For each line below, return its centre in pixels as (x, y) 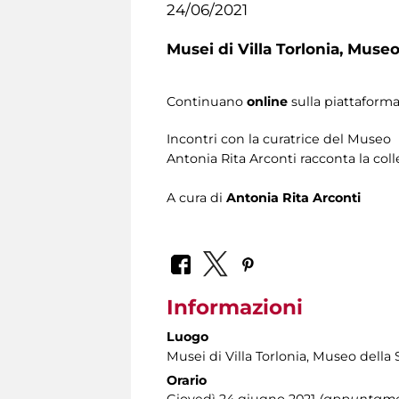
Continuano (207, 102)
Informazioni (235, 307)
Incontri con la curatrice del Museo (279, 139)
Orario (187, 380)
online (267, 102)
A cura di (196, 198)
